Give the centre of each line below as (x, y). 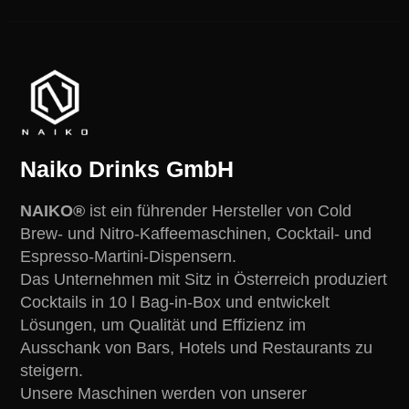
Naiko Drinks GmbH (127, 169)
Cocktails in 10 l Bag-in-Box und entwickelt (175, 302)
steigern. (52, 371)
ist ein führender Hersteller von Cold (218, 211)
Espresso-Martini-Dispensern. (128, 257)
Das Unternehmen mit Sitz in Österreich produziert (204, 279)
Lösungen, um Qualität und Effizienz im (163, 325)
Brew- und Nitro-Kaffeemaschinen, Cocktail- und (196, 234)
